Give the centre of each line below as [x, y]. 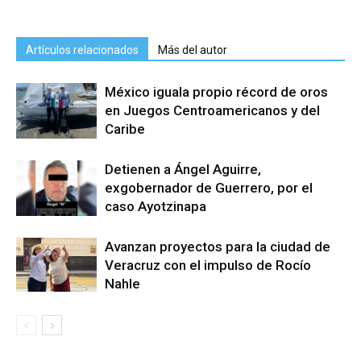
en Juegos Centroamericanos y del [212, 110]
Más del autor [193, 50]
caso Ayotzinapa [156, 206]
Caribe [125, 129]
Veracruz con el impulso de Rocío [208, 265]
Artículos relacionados [82, 50]
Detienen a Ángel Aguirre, [183, 169]
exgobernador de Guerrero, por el [209, 188]
